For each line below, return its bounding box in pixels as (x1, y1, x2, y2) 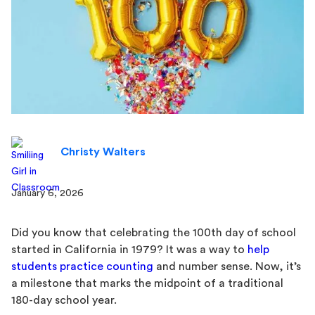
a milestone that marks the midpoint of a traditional (11, 278, 283, 290)
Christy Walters (60, 146, 146, 158)
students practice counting (11, 261, 153, 273)
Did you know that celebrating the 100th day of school (11, 227, 296, 239)
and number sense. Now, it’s (153, 261, 301, 273)
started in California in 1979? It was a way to (11, 244, 247, 256)
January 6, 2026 (11, 188, 84, 199)
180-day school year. (11, 295, 117, 307)
